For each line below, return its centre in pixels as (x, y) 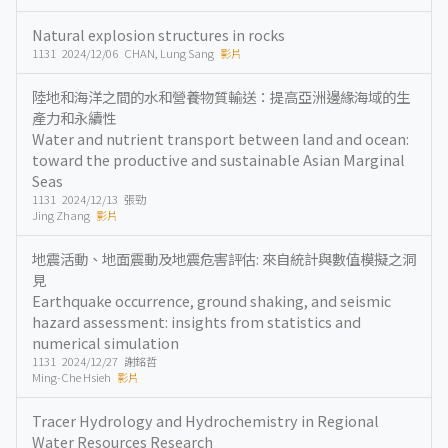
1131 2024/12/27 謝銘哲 (94, 361)
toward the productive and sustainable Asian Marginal (218, 159)
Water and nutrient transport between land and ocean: (220, 138)
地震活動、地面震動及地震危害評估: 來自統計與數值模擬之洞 (224, 258)
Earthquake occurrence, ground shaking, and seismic (211, 300)
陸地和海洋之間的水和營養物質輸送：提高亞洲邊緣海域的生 (221, 96)
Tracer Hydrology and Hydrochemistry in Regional (205, 420)
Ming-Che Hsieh (74, 377)
